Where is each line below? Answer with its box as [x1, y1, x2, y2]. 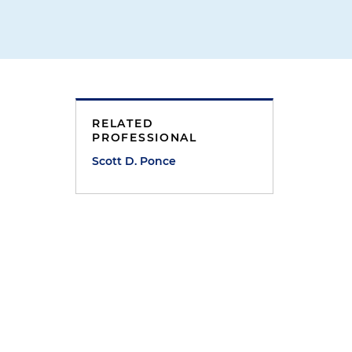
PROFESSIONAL [92, 130, 197, 145]
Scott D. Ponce [92, 154, 177, 168]
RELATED [92, 116, 154, 130]
